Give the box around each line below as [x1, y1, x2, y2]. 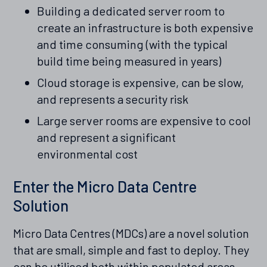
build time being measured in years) [37, 54, 222, 69]
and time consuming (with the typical [37, 37, 228, 52]
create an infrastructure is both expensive [37, 20, 254, 35]
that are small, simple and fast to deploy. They [13, 243, 250, 257]
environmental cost [37, 147, 138, 162]
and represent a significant [37, 130, 176, 145]
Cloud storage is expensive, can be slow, [37, 75, 244, 90]
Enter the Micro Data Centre [13, 177, 197, 196]
